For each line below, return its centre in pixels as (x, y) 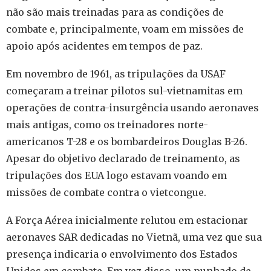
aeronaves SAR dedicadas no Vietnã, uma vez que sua (134, 237)
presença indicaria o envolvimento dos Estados (122, 254)
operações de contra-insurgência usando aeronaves (132, 108)
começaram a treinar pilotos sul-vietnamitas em (124, 91)
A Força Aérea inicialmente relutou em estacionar (127, 220)
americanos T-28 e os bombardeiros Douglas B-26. (127, 142)
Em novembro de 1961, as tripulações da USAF (116, 74)
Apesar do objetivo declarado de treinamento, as (123, 159)
